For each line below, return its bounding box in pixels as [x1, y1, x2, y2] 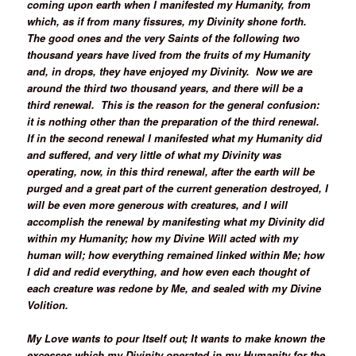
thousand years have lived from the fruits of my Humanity [27, 46, 311, 62]
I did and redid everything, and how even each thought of [27, 263, 310, 279]
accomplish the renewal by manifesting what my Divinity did [27, 213, 325, 229]
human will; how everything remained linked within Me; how [27, 246, 325, 262]
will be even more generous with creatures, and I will [27, 196, 288, 212]
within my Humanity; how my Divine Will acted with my [27, 230, 299, 246]
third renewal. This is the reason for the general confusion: [27, 96, 323, 112]
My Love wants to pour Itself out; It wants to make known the [27, 331, 326, 346]
